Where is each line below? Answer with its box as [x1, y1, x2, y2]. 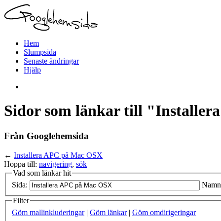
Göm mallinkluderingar [12, 208, 84, 217]
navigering [39, 159, 72, 168]
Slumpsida [24, 48, 56, 56]
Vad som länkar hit [13, 168, 71, 177]
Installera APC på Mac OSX [14, 150, 103, 159]
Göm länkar [90, 208, 127, 217]
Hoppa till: [4, 159, 39, 168]
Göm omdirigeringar [132, 208, 196, 217]
